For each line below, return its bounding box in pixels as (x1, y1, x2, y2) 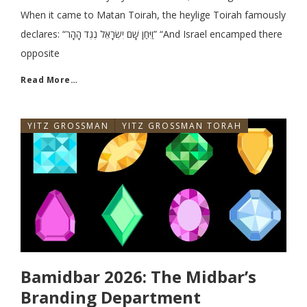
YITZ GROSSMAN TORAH (122, 120, 242, 132)
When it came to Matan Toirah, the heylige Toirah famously (21, 8, 286, 21)
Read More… (21, 74, 77, 86)
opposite (21, 47, 60, 60)
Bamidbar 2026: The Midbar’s (21, 265, 256, 288)
